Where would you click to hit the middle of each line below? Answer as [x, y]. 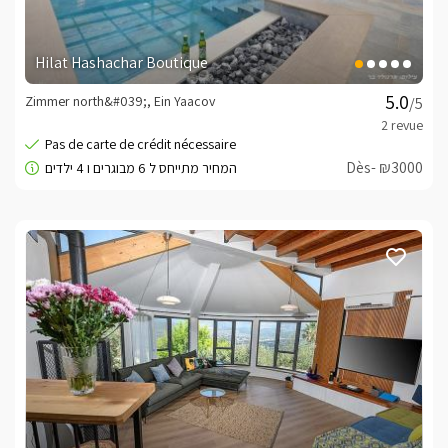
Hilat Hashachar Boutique [121, 63]
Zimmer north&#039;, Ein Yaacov [120, 101]
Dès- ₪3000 [384, 168]
